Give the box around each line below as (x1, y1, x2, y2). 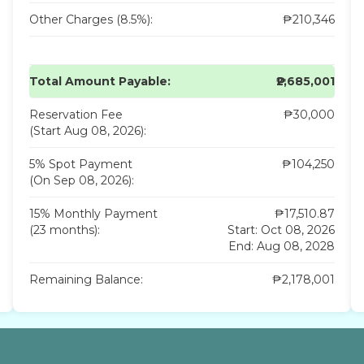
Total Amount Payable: (28, 73, 171, 89)
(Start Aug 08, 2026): (28, 123, 146, 138)
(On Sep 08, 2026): (28, 172, 134, 188)
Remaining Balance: (28, 271, 143, 287)
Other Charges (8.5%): (28, 11, 153, 27)
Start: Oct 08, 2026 (227, 222, 336, 237)
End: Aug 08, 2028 (228, 238, 336, 253)
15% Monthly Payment (28, 206, 158, 221)
